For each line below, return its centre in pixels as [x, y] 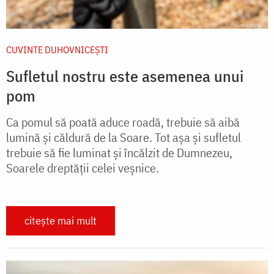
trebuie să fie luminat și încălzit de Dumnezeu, [119, 152]
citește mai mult [61, 220]
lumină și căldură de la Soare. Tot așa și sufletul [124, 137]
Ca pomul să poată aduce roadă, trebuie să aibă [123, 122]
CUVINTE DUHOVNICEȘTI [57, 49]
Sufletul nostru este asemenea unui [125, 76]
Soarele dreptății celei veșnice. [83, 168]
